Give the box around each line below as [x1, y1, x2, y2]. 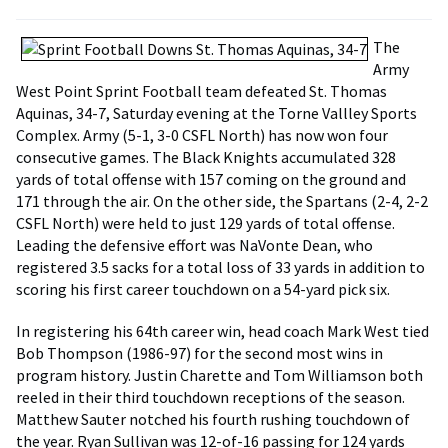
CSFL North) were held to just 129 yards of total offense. [16, 213, 395, 233]
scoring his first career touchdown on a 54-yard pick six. [16, 279, 390, 299]
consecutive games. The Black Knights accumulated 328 [16, 147, 396, 167]
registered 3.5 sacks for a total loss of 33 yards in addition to [16, 257, 425, 277]
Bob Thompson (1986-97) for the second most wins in [16, 343, 383, 363]
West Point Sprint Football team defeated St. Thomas [16, 81, 387, 101]
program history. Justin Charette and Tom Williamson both [16, 365, 423, 385]
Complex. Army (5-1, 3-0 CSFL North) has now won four [16, 125, 388, 145]
